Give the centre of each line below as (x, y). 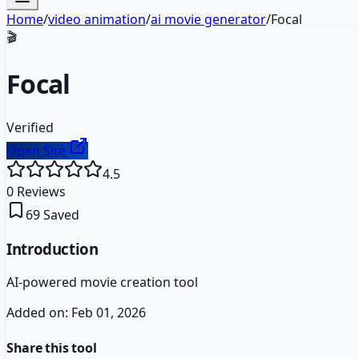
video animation (97, 19)
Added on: (39, 313)
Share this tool (52, 347)
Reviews (40, 191)
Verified (30, 127)
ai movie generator (208, 19)
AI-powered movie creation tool (102, 282)
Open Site (38, 150)
